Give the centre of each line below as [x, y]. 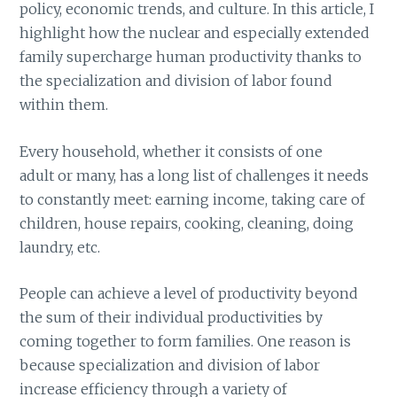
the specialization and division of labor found [176, 80]
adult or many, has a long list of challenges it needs [195, 175]
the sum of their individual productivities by [171, 318]
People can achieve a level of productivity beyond [189, 294]
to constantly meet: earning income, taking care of [193, 199]
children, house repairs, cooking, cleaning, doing [187, 223]
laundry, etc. [60, 247]
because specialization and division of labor [170, 366]
